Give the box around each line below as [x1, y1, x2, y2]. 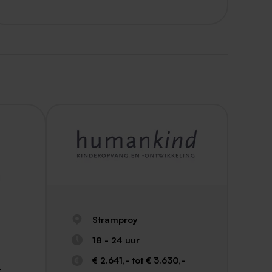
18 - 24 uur [92, 234, 140, 245]
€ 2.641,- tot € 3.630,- [92, 254, 185, 266]
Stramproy [92, 214, 138, 225]
